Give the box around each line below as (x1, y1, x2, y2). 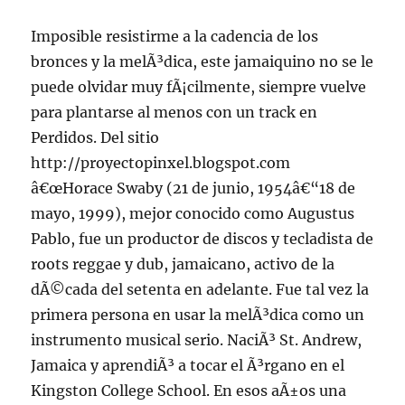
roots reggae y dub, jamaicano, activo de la (31, 255, 335, 273)
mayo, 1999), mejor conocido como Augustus (31, 204, 355, 222)
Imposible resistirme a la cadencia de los (31, 27, 319, 45)
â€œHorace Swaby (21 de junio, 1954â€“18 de (31, 179, 356, 197)
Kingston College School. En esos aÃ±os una (31, 381, 347, 400)
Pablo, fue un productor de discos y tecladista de (31, 230, 374, 248)
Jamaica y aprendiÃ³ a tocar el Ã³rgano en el (31, 356, 345, 374)
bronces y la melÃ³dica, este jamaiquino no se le (31, 52, 374, 71)
